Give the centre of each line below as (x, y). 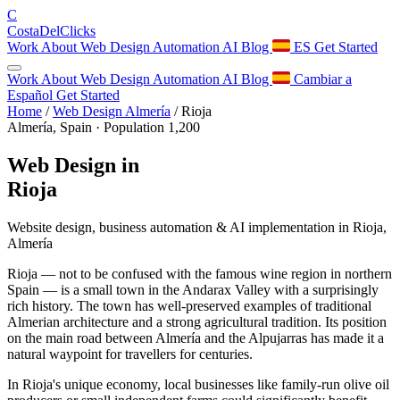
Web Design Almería (112, 111)
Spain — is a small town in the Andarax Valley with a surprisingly (193, 289)
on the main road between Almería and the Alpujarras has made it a (196, 337)
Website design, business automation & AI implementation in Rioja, (197, 227)
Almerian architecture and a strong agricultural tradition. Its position (197, 321)
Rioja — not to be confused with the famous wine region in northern (200, 273)
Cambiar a (321, 79)
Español (32, 95)
